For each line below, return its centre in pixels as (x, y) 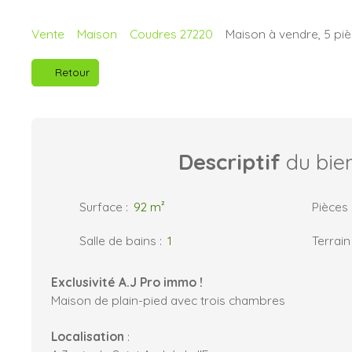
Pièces (330, 206)
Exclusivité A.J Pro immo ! (127, 282)
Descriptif (229, 161)
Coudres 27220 (171, 33)
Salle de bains (118, 240)
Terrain (331, 240)
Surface (101, 206)
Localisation (89, 336)
